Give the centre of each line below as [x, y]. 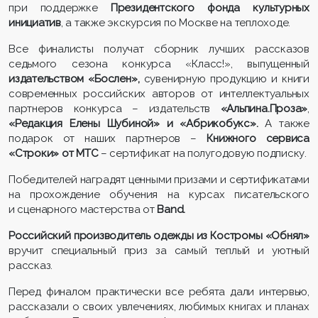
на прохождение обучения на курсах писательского [159, 195]
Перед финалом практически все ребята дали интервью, [159, 292]
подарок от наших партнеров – [108, 139]
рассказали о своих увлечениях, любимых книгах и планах [159, 307]
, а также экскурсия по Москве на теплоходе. [176, 23]
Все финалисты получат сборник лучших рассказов [159, 49]
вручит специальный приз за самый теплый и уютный [159, 251]
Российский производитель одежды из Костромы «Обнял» [159, 236]
